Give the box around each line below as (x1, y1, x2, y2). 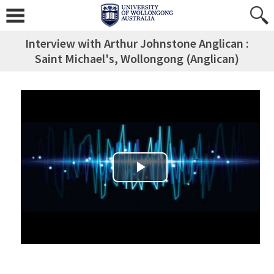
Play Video (113, 171, 202, 191)
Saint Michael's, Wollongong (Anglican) (35, 51, 239, 66)
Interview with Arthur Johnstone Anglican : (25, 35, 249, 51)
